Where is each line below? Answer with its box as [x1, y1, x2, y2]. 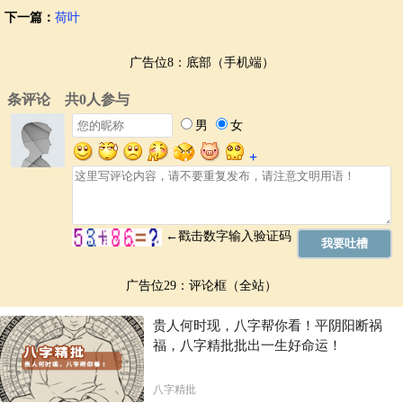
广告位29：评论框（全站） [126, 279, 277, 293]
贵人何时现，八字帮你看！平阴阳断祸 [153, 318, 382, 334]
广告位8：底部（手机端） [129, 56, 274, 70]
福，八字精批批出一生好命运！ [153, 338, 342, 354]
